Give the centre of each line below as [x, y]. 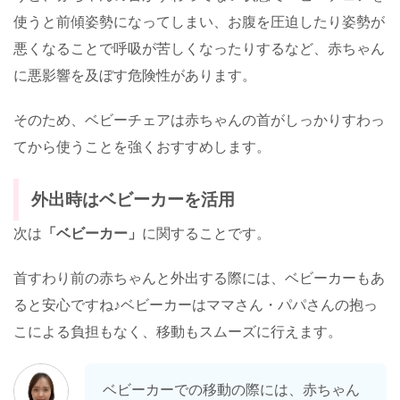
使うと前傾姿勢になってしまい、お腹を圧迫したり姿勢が [199, 22]
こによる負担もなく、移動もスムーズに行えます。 [178, 332]
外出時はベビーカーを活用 [133, 200]
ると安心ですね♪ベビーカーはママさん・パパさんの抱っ [196, 305]
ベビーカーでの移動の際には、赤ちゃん [231, 390]
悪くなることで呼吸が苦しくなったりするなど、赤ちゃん [199, 49]
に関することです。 [206, 234]
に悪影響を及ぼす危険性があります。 [135, 76]
